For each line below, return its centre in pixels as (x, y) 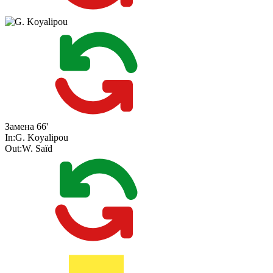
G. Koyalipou (42, 138)
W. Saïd (37, 149)
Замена (19, 127)
